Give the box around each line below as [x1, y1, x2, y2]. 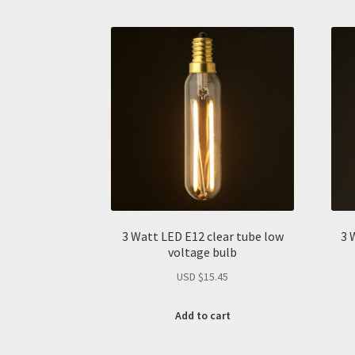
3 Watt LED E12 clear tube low [121, 228, 284, 245]
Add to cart [174, 308, 231, 323]
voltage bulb [168, 244, 238, 261]
